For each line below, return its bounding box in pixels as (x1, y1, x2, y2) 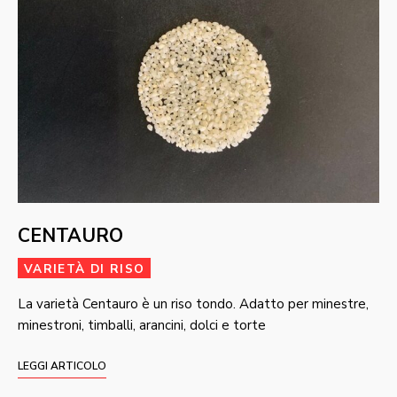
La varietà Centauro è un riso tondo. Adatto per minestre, (18, 294, 369, 313)
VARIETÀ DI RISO (24, 260, 145, 277)
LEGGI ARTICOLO (18, 358, 106, 373)
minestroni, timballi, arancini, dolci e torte (18, 315, 266, 334)
